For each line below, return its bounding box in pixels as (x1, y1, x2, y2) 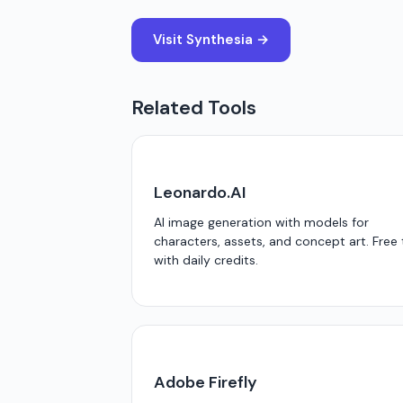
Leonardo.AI (154, 182, 246, 203)
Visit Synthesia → (153, 31, 269, 49)
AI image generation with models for (154, 214, 369, 230)
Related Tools (131, 94, 256, 121)
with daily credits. (154, 252, 258, 268)
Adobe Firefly (154, 372, 257, 393)
